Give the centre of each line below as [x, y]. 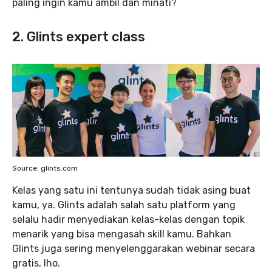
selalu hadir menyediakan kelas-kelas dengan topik [128, 219]
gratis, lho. [36, 263]
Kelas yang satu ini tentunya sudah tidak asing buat [131, 190]
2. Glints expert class [79, 36]
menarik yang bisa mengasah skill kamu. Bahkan [122, 234]
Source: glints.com [45, 168]
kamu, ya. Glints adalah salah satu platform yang [124, 205]
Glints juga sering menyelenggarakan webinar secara [134, 248]
